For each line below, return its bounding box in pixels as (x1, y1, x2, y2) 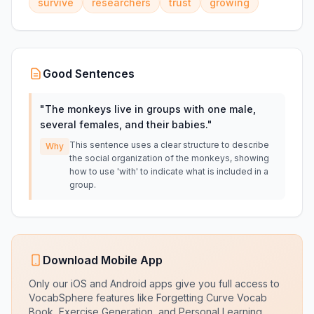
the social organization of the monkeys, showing (69, 153, 269, 163)
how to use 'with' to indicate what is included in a (69, 166, 268, 177)
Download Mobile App (43, 253, 163, 267)
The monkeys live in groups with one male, (45, 103, 256, 115)
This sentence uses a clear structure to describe (69, 139, 269, 150)
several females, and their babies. (40, 118, 207, 130)
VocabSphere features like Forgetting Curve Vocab (29, 292, 267, 303)
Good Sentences (43, 67, 135, 81)
